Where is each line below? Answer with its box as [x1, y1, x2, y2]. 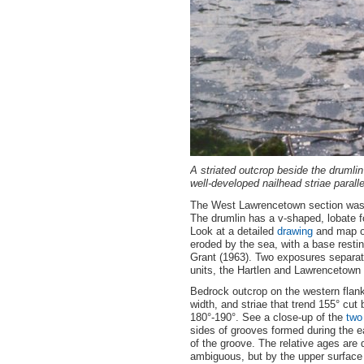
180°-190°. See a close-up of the [190, 311, 346, 324]
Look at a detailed [190, 224, 277, 237]
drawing [277, 224, 313, 237]
